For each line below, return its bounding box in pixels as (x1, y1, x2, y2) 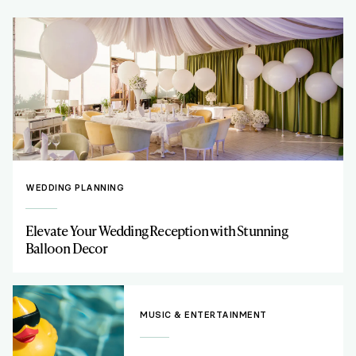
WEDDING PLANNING (25, 183, 124, 194)
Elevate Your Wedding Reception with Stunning (25, 221, 288, 241)
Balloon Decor (25, 238, 108, 258)
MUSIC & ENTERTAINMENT (140, 310, 267, 321)
